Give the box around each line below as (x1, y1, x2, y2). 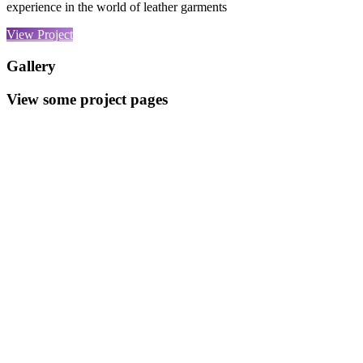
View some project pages (6, 90, 168, 108)
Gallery (6, 57, 56, 75)
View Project (6, 28, 73, 42)
